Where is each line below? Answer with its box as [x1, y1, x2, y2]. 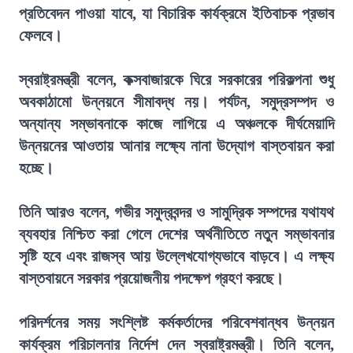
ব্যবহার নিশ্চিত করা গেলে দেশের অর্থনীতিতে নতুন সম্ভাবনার [19, 225, 334, 243]
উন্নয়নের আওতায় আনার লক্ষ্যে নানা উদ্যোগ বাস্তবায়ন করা [19, 137, 334, 154]
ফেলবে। [19, 27, 62, 44]
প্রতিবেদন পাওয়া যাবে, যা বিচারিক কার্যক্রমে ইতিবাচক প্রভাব [19, 5, 334, 22]
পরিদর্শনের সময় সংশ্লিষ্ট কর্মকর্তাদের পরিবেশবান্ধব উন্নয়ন [19, 314, 334, 331]
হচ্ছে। [19, 159, 54, 176]
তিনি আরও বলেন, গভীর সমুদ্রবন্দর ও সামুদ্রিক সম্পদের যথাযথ [19, 203, 334, 221]
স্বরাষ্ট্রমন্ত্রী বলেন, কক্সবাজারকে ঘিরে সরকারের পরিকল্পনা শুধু [19, 71, 334, 88]
